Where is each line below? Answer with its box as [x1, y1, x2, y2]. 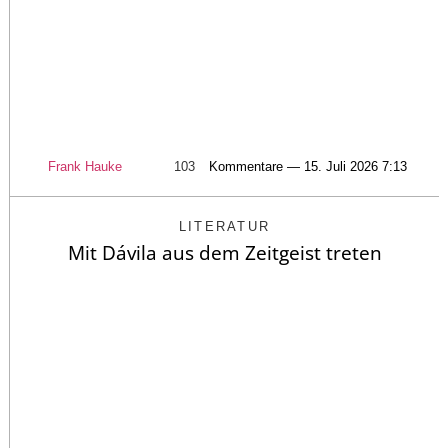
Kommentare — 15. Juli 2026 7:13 [208, 158, 407, 174]
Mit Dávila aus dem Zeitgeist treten [67, 239, 382, 266]
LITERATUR [178, 218, 271, 234]
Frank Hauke [47, 158, 122, 174]
